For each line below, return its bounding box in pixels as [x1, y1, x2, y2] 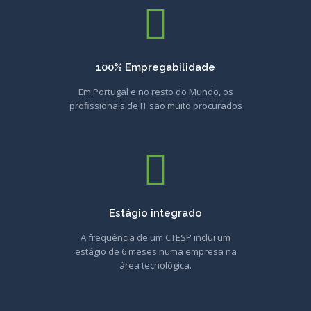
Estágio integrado [109, 207, 202, 219]
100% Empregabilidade [96, 61, 215, 74]
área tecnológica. [119, 259, 192, 271]
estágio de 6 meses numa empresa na [74, 245, 237, 258]
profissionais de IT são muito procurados [69, 99, 242, 112]
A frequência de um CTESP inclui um [81, 231, 230, 244]
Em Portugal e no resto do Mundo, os [78, 85, 233, 98]
